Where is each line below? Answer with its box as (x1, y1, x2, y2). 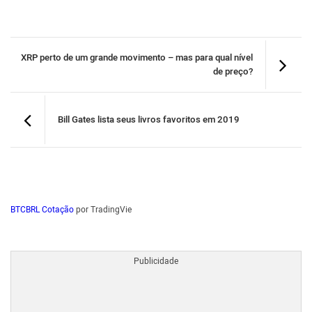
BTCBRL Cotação (10, 203, 74, 216)
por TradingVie (74, 203, 132, 216)
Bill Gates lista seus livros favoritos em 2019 (58, 112, 240, 127)
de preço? (213, 64, 253, 79)
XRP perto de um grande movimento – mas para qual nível (21, 50, 253, 65)
